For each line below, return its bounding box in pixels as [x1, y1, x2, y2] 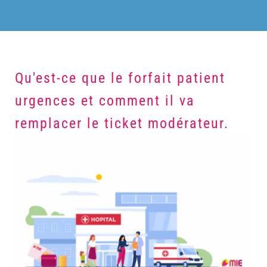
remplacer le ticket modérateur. [14, 115, 229, 132]
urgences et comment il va [14, 92, 195, 110]
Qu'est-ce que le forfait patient [14, 70, 225, 87]
